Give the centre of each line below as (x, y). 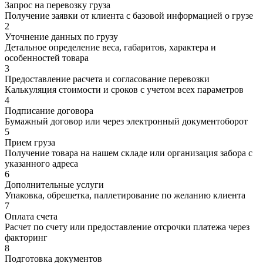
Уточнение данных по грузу (61, 37)
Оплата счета (31, 217)
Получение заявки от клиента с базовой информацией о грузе (129, 16)
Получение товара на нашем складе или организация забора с (129, 153)
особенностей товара (47, 58)
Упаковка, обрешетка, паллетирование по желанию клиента (125, 195)
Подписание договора (49, 111)
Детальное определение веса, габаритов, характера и (110, 48)
